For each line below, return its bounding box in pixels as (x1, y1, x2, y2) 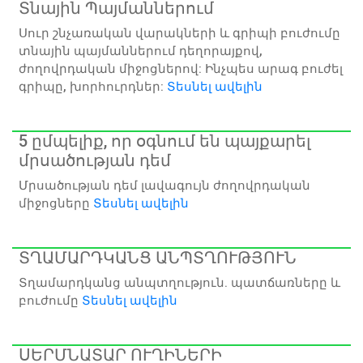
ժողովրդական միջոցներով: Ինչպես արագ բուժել (19, 61, 343, 76)
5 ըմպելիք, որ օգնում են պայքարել (19, 130, 310, 151)
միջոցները (19, 195, 93, 211)
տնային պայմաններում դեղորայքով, (19, 43, 263, 58)
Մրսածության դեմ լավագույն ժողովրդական (19, 177, 310, 193)
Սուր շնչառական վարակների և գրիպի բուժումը (19, 25, 340, 41)
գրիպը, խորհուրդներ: (19, 79, 167, 94)
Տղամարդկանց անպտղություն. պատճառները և (19, 275, 340, 290)
